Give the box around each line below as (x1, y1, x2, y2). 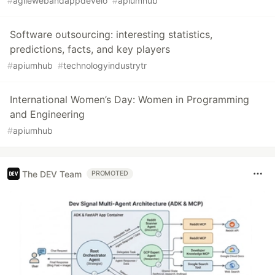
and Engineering (10, 108, 85, 120)
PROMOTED (91, 169, 129, 177)
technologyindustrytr (63, 60, 147, 71)
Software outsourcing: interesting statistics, (10, 28, 212, 41)
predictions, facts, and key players (10, 43, 170, 55)
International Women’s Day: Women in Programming (10, 93, 249, 106)
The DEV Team (22, 168, 82, 179)
